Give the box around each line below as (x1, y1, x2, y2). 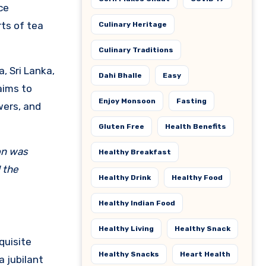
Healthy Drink (99, 173, 151, 182)
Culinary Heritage (99, 20, 167, 28)
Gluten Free (99, 122, 144, 131)
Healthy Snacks (99, 250, 159, 258)
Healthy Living (99, 224, 154, 233)
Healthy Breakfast (99, 148, 171, 156)
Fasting (176, 97, 207, 105)
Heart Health (180, 250, 230, 258)
